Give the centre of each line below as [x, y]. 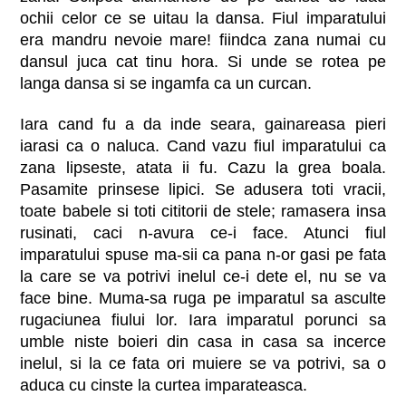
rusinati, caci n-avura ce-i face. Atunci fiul [203, 233]
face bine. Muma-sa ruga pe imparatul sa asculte [203, 299]
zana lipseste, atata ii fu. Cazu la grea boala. [203, 168]
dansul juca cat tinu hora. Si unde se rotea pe [203, 62]
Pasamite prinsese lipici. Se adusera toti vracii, [203, 190]
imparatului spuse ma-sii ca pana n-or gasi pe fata [203, 255]
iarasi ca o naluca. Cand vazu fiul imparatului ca [203, 146]
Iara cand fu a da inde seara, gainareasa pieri [203, 125]
